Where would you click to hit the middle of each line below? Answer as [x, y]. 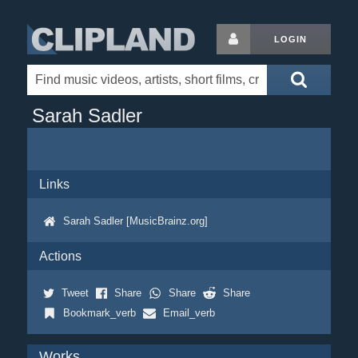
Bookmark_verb [99, 313]
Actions [60, 256]
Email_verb [189, 313]
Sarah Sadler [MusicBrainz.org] [135, 221]
